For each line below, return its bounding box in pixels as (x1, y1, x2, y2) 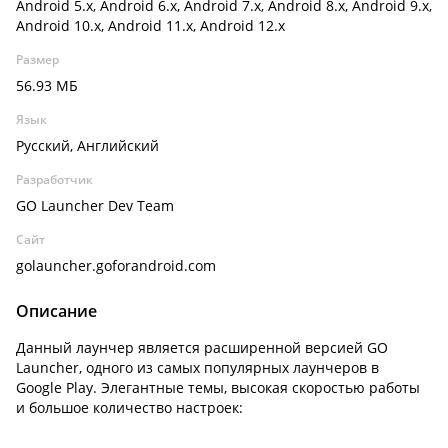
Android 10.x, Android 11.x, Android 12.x (16, 16, 285, 35)
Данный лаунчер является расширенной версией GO (16, 338, 388, 357)
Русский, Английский (16, 136, 159, 155)
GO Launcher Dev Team (16, 196, 174, 215)
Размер (16, 51, 59, 68)
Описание (16, 300, 97, 322)
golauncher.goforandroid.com (16, 256, 216, 275)
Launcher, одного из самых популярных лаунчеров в (16, 358, 379, 377)
